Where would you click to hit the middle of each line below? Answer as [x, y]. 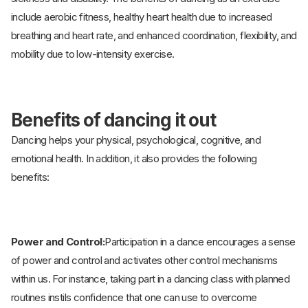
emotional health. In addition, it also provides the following [134, 159]
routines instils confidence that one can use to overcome [134, 298]
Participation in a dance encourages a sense [200, 242]
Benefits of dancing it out [113, 120]
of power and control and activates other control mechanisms [144, 261]
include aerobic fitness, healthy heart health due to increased [142, 17]
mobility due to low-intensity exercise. [93, 54]
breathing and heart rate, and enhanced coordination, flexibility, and [154, 36]
